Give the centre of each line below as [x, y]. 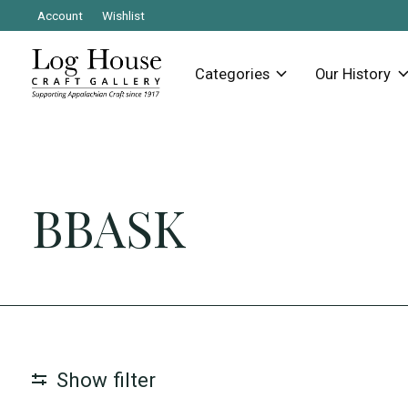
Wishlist [124, 16]
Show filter [106, 380]
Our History [353, 74]
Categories [232, 74]
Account [61, 16]
